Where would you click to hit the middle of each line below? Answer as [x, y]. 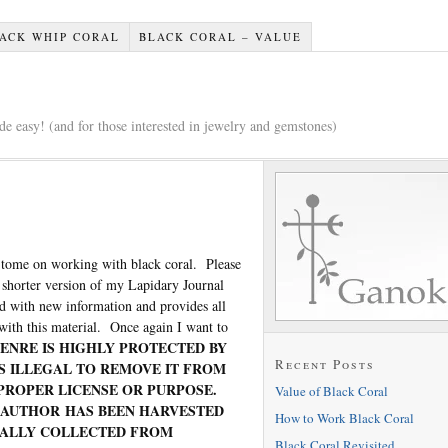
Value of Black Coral [331, 390]
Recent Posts [324, 363]
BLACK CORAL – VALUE [221, 36]
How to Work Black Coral [344, 417]
